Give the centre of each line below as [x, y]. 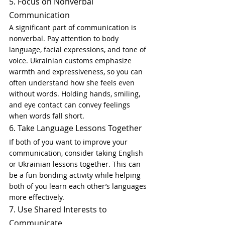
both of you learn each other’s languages [79, 186]
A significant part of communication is [74, 28]
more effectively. [37, 197]
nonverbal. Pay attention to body [65, 39]
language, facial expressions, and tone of [79, 50]
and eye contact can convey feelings [71, 105]
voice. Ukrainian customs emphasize [71, 61]
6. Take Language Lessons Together [76, 128]
